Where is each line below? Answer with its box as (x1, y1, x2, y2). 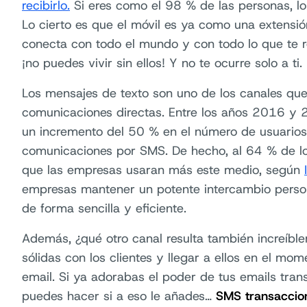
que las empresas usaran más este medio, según (22, 162, 304, 178)
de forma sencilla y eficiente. (22, 200, 186, 217)
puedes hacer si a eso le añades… (22, 288, 216, 304)
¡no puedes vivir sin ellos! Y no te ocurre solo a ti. (22, 55, 302, 71)
